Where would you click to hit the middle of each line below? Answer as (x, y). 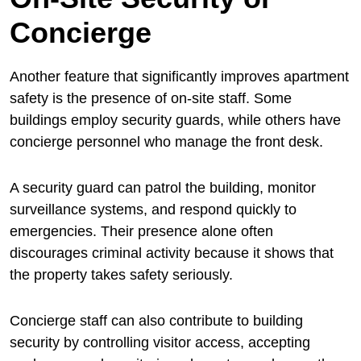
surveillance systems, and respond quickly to (153, 210)
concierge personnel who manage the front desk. (166, 142)
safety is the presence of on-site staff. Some (151, 99)
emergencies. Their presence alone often (141, 232)
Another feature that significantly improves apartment (179, 77)
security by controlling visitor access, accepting (160, 343)
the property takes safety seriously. (121, 275)
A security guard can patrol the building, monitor (163, 188)
